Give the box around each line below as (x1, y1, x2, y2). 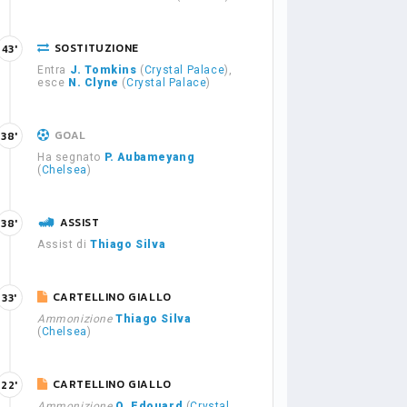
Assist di (37, 238, 90, 251)
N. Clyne (68, 76, 119, 89)
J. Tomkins (69, 64, 137, 76)
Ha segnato (37, 151, 104, 164)
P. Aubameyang (104, 151, 195, 164)
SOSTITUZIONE (54, 40, 139, 56)
